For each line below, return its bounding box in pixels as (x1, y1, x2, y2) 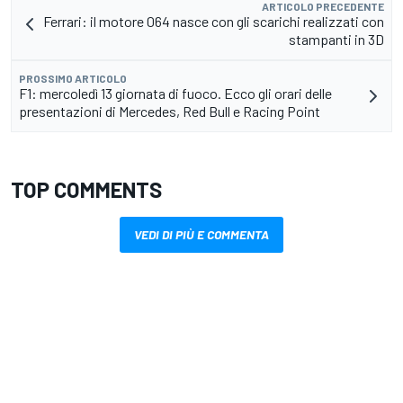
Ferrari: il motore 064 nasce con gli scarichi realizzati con (43, 13, 384, 31)
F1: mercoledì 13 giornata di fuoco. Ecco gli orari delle (19, 85, 332, 103)
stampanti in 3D (289, 31, 384, 49)
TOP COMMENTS (11, 176, 162, 203)
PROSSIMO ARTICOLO (19, 72, 127, 85)
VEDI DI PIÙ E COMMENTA (134, 227, 269, 243)
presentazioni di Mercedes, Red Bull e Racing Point (19, 103, 320, 121)
